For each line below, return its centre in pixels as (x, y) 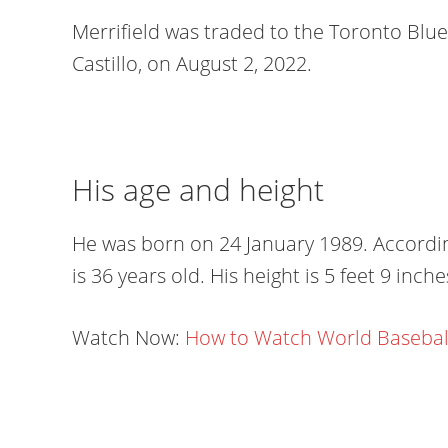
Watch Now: (128, 337)
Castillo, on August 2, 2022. (192, 63)
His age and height (198, 189)
